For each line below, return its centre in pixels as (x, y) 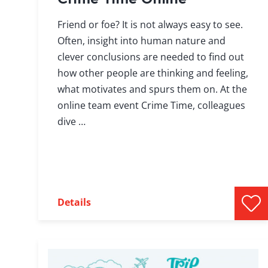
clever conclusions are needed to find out (151, 57)
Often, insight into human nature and (141, 41)
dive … (71, 122)
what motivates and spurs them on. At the (152, 89)
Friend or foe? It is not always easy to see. (150, 25)
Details (74, 202)
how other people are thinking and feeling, (153, 73)
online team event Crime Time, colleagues (151, 106)
